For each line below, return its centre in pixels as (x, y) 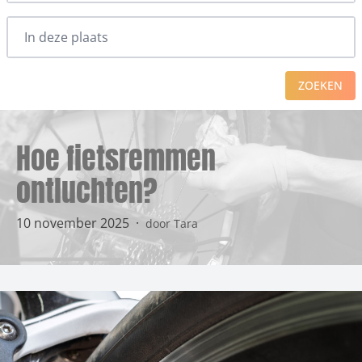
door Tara (172, 223)
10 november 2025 (74, 223)
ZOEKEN (320, 85)
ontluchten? (87, 191)
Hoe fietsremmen (116, 158)
